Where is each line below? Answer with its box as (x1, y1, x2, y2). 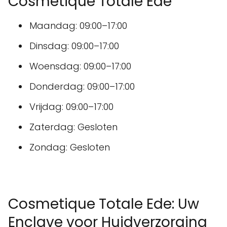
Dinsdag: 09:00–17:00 (29, 39, 119, 52)
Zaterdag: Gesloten (29, 120, 118, 133)
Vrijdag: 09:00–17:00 (29, 100, 113, 113)
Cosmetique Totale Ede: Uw (8, 194, 199, 214)
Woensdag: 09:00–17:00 (29, 59, 131, 72)
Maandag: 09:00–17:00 (29, 19, 127, 32)
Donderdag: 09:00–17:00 (29, 80, 135, 93)
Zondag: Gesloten (29, 140, 110, 154)
